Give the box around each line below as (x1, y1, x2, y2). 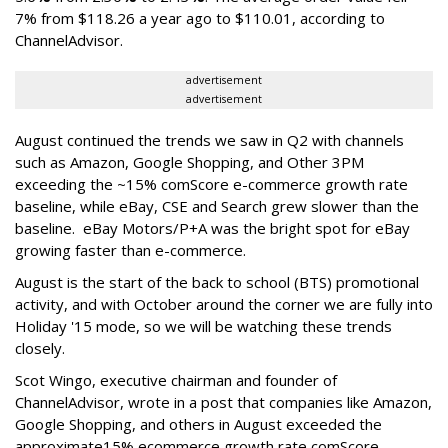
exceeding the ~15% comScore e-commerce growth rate (15, 174, 408, 195)
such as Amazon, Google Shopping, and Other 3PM (15, 152, 364, 173)
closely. (15, 338, 65, 359)
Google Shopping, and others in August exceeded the (15, 414, 382, 435)
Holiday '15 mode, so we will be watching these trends (15, 316, 392, 337)
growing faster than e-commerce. (15, 240, 246, 261)
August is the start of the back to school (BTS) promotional (15, 272, 419, 293)
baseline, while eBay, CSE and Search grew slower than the (15, 196, 419, 217)
